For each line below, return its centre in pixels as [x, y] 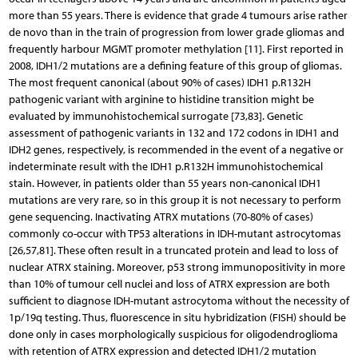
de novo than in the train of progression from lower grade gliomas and [176, 32]
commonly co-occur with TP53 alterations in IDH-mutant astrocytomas [175, 233]
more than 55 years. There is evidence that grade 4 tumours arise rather [178, 15]
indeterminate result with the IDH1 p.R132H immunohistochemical [165, 166]
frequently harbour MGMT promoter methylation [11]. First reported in [176, 49]
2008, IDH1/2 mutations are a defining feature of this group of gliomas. [175, 66]
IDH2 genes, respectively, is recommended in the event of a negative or [176, 149]
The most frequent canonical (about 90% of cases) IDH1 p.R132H [159, 82]
